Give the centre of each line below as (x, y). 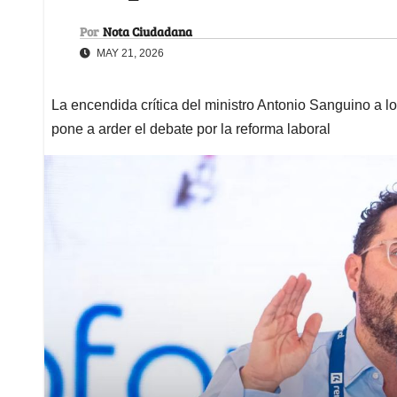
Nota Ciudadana (148, 31)
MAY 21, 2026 (129, 53)
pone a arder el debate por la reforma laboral (191, 128)
